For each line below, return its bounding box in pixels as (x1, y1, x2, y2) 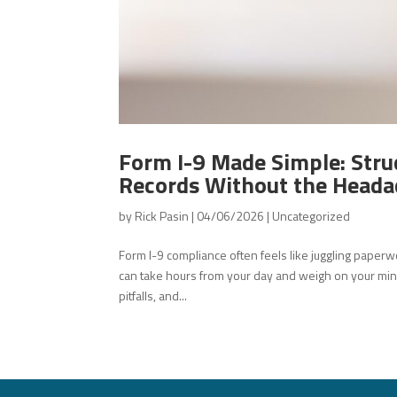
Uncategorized (272, 206, 351, 226)
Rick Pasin (135, 206, 190, 226)
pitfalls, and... (119, 286, 188, 306)
